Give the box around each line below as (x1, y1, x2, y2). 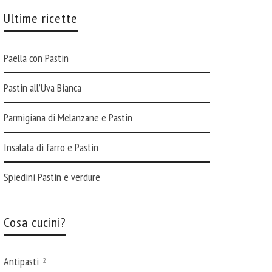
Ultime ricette (4, 10, 78, 27)
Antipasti (4, 254, 41, 268)
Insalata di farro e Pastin (4, 140, 98, 154)
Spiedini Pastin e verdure (4, 170, 100, 184)
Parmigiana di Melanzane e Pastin (4, 110, 132, 124)
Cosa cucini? (4, 214, 66, 231)
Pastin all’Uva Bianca (4, 81, 81, 95)
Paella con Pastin (4, 51, 69, 65)
